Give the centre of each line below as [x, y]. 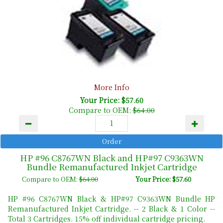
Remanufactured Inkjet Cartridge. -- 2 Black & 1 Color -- [111, 209]
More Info [111, 87]
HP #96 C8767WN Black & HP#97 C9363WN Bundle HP [111, 199]
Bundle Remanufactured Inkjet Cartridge [111, 167]
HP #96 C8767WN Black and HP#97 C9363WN [111, 158]
